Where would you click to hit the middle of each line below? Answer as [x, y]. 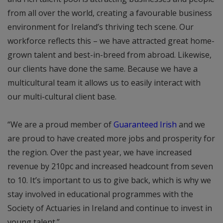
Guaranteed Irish [145, 125]
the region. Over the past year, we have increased [100, 153]
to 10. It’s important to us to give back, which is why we [109, 180]
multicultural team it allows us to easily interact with [104, 83]
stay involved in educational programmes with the [100, 194]
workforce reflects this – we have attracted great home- [111, 41]
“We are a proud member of [60, 125]
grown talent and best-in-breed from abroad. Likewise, [110, 55]
